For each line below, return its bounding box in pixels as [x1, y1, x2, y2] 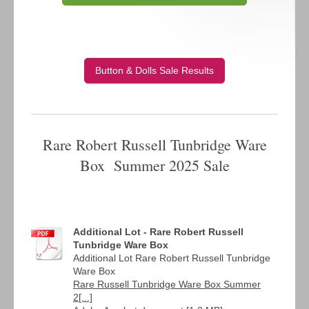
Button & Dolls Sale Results [95, 65, 214, 77]
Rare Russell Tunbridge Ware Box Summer [73, 279, 261, 290]
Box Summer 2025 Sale [79, 155, 230, 176]
